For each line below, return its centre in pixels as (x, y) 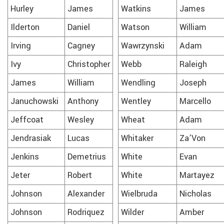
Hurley (22, 9)
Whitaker (137, 138)
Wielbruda (139, 194)
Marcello (195, 101)
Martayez (197, 175)
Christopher (89, 64)
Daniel (79, 27)
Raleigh (193, 64)
